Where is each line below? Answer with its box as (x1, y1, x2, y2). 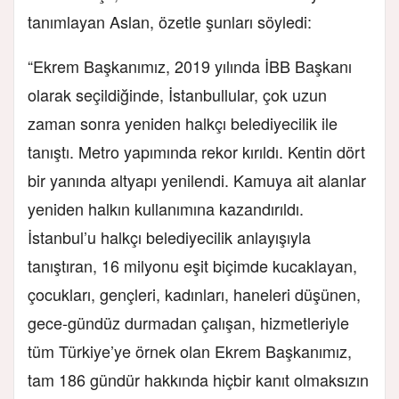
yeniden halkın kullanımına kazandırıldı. (28, 196, 304, 220)
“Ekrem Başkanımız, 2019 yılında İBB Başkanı (28, 53, 352, 77)
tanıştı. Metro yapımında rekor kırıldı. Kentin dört (28, 139, 365, 163)
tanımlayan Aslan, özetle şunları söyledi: (28, 9, 312, 33)
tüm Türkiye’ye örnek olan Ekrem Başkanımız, (28, 338, 352, 362)
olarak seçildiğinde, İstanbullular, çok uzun (28, 82, 327, 106)
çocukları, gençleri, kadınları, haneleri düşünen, (28, 281, 361, 305)
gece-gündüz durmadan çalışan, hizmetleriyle (28, 310, 349, 334)
